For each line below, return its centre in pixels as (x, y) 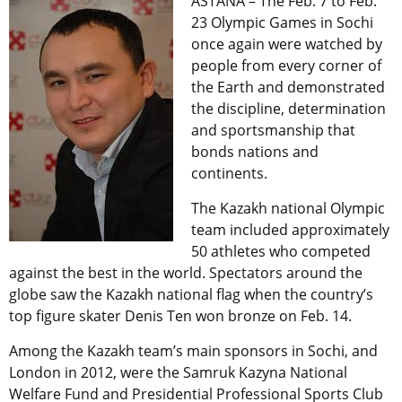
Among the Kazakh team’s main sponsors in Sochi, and (193, 351)
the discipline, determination (288, 109)
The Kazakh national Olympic (288, 209)
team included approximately (290, 230)
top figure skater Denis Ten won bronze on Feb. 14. (180, 316)
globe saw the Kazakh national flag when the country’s (191, 295)
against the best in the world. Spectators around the (186, 273)
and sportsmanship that (273, 131)
